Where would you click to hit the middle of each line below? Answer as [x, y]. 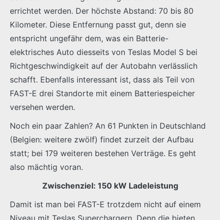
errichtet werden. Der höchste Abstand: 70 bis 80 [102, 11]
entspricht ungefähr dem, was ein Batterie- [89, 38]
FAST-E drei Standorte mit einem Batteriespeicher [102, 93]
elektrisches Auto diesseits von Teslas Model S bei [104, 52]
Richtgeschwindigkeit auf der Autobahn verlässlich [104, 66]
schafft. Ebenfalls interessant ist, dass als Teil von [102, 79]
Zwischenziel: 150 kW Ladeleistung [110, 185]
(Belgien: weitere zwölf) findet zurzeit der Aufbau [102, 139]
